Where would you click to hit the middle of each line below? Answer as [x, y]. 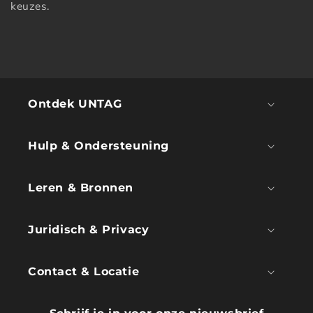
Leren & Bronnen [81, 188]
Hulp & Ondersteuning [99, 146]
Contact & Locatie [84, 271]
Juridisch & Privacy [89, 230]
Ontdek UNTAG [75, 104]
